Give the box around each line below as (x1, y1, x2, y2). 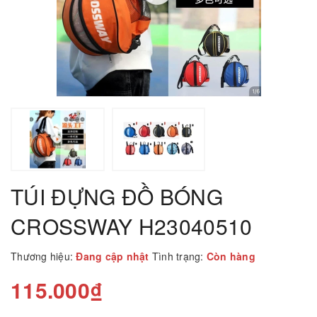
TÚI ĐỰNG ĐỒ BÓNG (11, 181, 223, 212)
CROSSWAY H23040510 (11, 211, 253, 242)
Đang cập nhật (76, 249, 152, 264)
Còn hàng (203, 249, 255, 264)
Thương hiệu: (11, 249, 73, 264)
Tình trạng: (151, 249, 204, 264)
